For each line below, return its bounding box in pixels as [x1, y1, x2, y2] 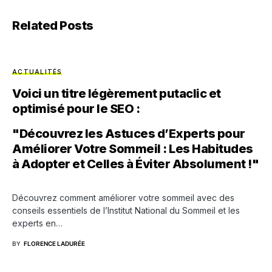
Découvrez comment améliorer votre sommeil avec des [12, 192, 234, 203]
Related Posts [12, 18, 93, 33]
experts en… [12, 218, 63, 228]
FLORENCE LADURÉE [24, 240, 85, 247]
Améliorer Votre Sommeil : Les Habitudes [12, 141, 253, 156]
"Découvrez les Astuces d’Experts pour [12, 126, 245, 141]
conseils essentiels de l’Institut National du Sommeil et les [12, 205, 240, 216]
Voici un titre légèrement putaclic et [12, 86, 221, 101]
